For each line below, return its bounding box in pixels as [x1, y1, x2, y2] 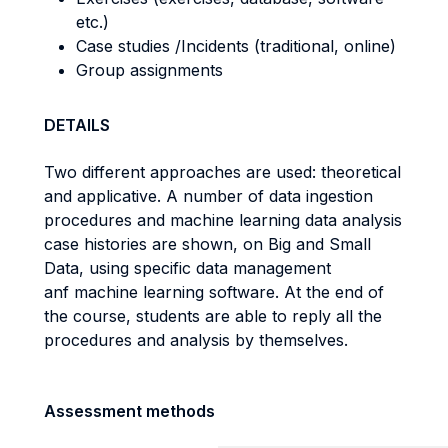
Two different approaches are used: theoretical [44, 162, 401, 182]
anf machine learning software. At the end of [44, 282, 384, 302]
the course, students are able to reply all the [44, 306, 382, 326]
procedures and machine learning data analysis [44, 210, 402, 230]
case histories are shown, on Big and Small [44, 234, 371, 254]
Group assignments [76, 60, 223, 80]
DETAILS [44, 115, 110, 135]
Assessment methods [44, 401, 215, 421]
